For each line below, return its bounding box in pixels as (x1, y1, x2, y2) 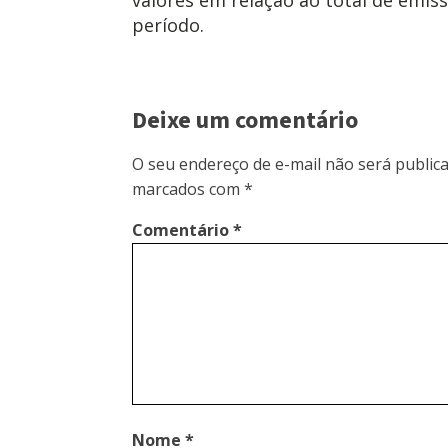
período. (132, 12, 204, 37)
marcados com (132, 177, 244, 200)
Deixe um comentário (132, 102, 358, 138)
